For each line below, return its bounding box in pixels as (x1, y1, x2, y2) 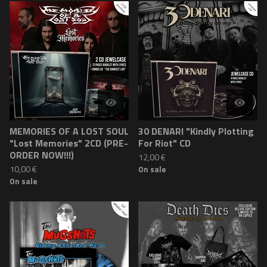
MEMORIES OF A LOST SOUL (10, 123, 129, 138)
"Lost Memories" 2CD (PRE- (10, 135, 128, 150)
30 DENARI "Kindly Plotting (138, 123, 254, 138)
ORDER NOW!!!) (10, 147, 74, 162)
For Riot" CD (138, 135, 191, 150)
